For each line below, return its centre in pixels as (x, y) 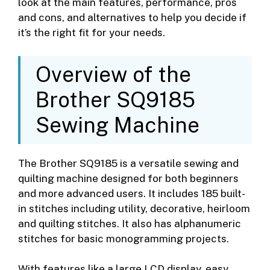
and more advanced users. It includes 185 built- (132, 193)
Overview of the (113, 74)
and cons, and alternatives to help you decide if (132, 18)
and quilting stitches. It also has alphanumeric (130, 223)
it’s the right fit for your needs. (92, 33)
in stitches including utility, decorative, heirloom (134, 208)
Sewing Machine (118, 125)
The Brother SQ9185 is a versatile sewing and (128, 163)
